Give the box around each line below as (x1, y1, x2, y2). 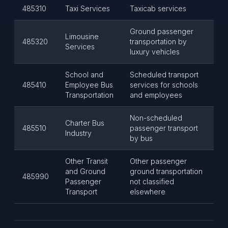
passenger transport (130, 124, 198, 132)
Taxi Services (65, 4, 110, 13)
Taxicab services (130, 4, 186, 13)
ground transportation (130, 167, 203, 176)
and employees (130, 91, 182, 99)
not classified (130, 177, 174, 186)
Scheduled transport (130, 70, 198, 79)
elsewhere (130, 187, 165, 196)
